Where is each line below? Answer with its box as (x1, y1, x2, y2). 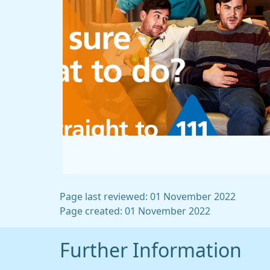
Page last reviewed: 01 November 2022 (60, 192, 236, 201)
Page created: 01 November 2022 (60, 206, 210, 216)
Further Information (60, 241, 242, 260)
